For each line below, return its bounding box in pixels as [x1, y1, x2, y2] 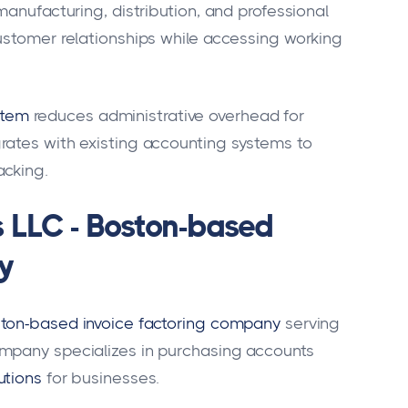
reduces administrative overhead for [33, 106, 305, 125]
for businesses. [46, 369, 160, 388]
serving [284, 314, 341, 333]
